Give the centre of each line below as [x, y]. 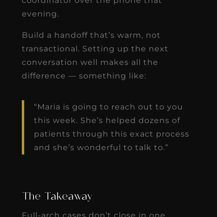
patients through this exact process [111, 134]
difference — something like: [84, 76]
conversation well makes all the [90, 62]
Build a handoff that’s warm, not [91, 35]
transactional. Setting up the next [95, 48]
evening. [40, 14]
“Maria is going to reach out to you [108, 107]
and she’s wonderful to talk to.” [101, 147]
